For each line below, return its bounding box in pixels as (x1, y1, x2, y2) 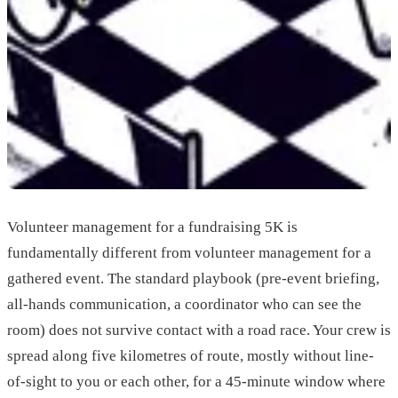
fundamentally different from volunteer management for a (7, 244, 371, 262)
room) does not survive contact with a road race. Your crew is (7, 322, 391, 339)
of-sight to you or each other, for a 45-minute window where (7, 373, 386, 391)
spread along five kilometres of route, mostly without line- (7, 347, 374, 365)
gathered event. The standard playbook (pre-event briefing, (7, 270, 379, 288)
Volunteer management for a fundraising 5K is (7, 219, 298, 236)
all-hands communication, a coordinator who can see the (7, 296, 362, 314)
